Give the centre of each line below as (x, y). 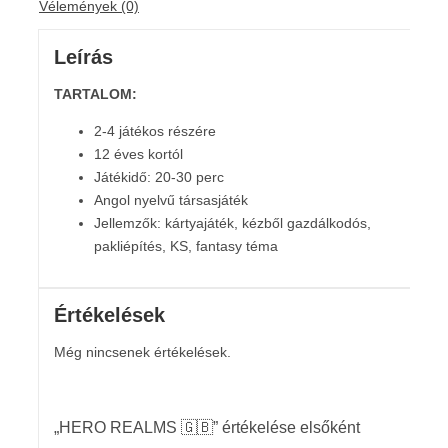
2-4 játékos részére (154, 130)
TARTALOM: (95, 93)
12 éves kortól (138, 153)
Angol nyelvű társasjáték (170, 199)
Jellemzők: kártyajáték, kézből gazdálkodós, (232, 222)
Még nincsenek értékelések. (142, 352)
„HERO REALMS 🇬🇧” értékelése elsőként (206, 427)
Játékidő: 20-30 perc (158, 176)
